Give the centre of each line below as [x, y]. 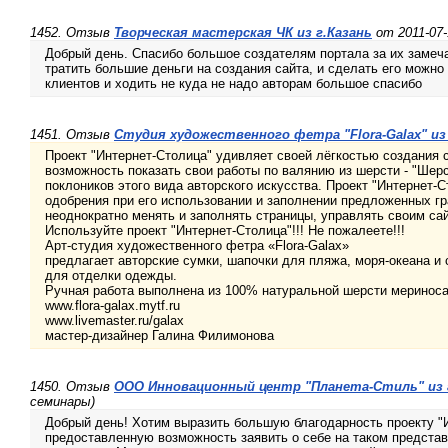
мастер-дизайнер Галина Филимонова [159, 336]
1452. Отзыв [72, 33]
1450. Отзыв [72, 387]
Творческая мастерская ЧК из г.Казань [243, 33]
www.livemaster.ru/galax [114, 321]
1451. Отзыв [72, 135]
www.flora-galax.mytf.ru [112, 306]
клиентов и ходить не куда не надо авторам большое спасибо [233, 84]
